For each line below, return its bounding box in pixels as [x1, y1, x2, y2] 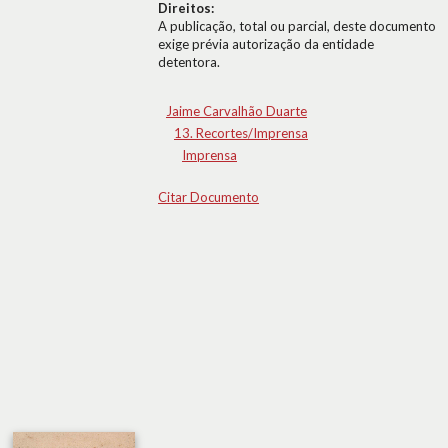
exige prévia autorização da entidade [158, 36, 374, 52]
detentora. [158, 54, 220, 70]
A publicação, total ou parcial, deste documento [158, 18, 436, 34]
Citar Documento [158, 189, 259, 205]
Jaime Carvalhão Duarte [166, 103, 307, 119]
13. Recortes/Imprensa [174, 125, 308, 141]
